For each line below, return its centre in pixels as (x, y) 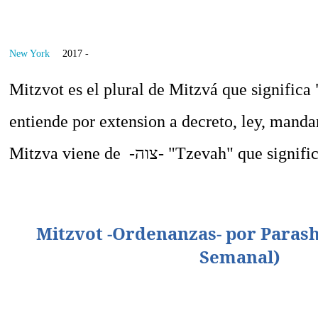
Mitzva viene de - (72, 153)
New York (30, 53)
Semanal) (240, 256)
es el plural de (117, 89)
